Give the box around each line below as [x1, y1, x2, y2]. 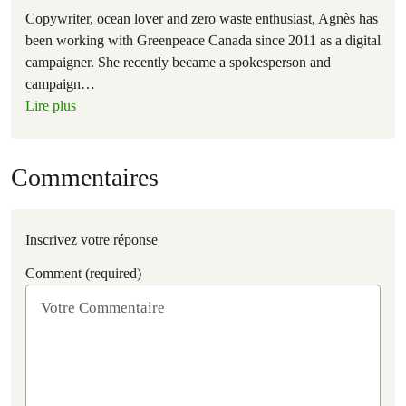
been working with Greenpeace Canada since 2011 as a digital [25, 33, 381, 49]
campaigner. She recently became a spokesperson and [25, 54, 331, 71]
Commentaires [11, 163, 159, 192]
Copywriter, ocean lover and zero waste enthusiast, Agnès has [25, 11, 378, 27]
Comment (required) [25, 266, 141, 282]
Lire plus [25, 98, 76, 114]
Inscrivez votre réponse [25, 232, 158, 248]
